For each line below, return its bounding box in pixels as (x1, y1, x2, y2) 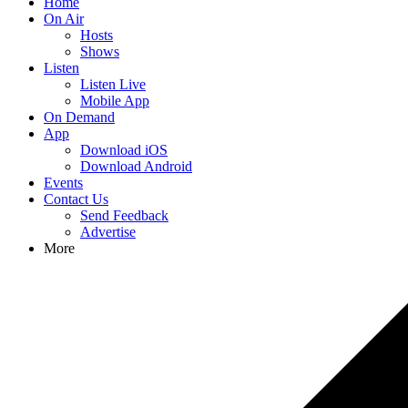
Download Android (80, 158, 192, 174)
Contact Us (44, 191, 108, 207)
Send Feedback (80, 208, 168, 223)
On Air (44, 11, 84, 26)
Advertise (80, 224, 136, 240)
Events (44, 175, 83, 190)
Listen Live (80, 76, 146, 92)
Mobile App (80, 93, 149, 108)
